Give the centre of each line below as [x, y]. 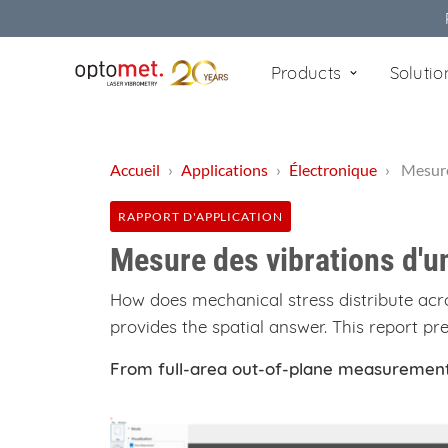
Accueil [135, 169]
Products [308, 72]
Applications [224, 169]
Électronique [333, 169]
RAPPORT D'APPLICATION [201, 216]
